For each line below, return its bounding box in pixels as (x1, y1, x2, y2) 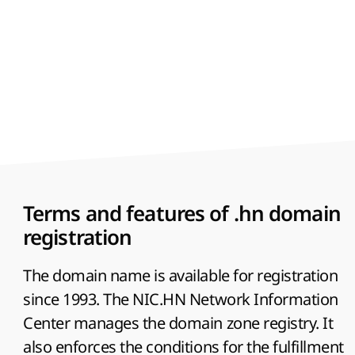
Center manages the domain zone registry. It (23, 312, 334, 334)
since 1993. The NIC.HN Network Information (23, 288, 338, 311)
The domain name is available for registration (23, 265, 338, 287)
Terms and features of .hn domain (23, 201, 341, 227)
